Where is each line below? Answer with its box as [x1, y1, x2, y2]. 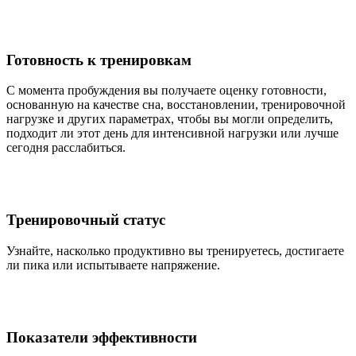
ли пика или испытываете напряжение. [6, 257, 220, 272]
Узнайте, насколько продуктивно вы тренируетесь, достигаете [6, 243, 344, 257]
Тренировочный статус [6, 211, 165, 229]
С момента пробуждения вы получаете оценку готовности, [6, 83, 327, 98]
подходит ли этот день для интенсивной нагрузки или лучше [6, 126, 339, 141]
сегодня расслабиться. [6, 141, 126, 155]
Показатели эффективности [6, 328, 197, 346]
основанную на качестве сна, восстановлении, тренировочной [6, 98, 346, 112]
